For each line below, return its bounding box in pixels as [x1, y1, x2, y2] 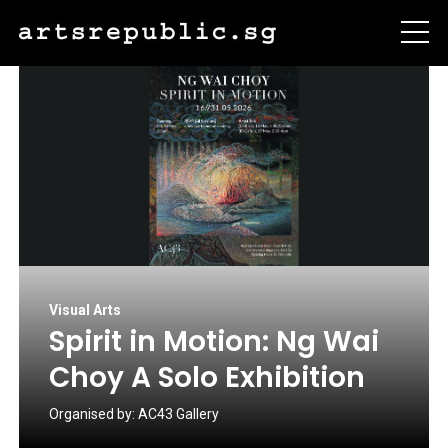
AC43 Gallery [138, 406, 219, 422]
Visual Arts [49, 302, 121, 318]
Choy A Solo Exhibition [49, 358, 365, 397]
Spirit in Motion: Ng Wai [49, 322, 379, 361]
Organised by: [49, 406, 138, 422]
